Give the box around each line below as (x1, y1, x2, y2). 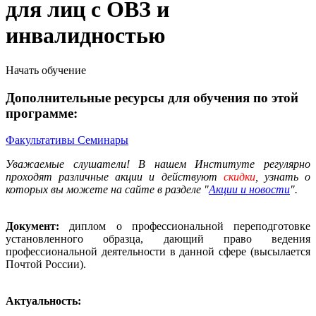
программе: (6, 105, 78, 121)
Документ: (6, 220, 59, 233)
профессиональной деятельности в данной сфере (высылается (6, 245, 310, 258)
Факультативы (6, 134, 78, 147)
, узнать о (255, 171, 311, 183)
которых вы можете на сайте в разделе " (6, 183, 209, 196)
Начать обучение (6, 63, 86, 76)
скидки (223, 171, 255, 183)
